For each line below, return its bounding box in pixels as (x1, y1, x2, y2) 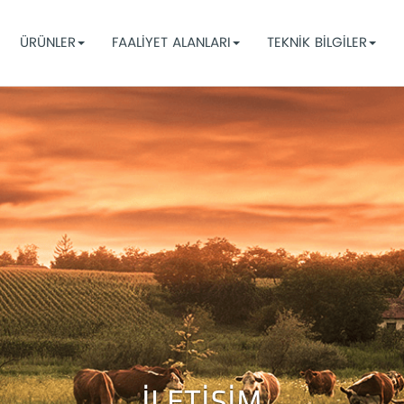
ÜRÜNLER (20, 32, 76, 51)
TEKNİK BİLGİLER (267, 32, 367, 51)
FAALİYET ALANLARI (112, 32, 231, 51)
